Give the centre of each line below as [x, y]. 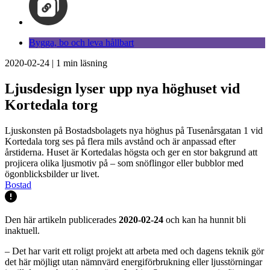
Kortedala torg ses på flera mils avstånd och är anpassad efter [120, 141]
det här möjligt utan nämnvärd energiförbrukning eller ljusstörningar [133, 262]
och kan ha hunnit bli [205, 219]
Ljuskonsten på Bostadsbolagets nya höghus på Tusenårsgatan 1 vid [134, 130]
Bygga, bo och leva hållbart [81, 42]
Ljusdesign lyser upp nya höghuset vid [122, 88]
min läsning [84, 63]
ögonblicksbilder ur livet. [52, 174]
